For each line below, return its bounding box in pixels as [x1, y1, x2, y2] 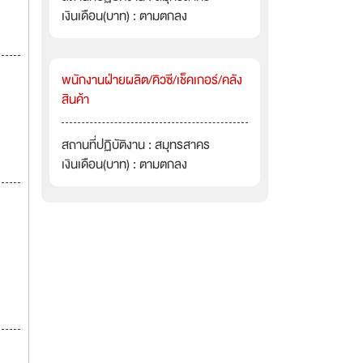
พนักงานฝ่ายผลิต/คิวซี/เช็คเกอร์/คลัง [62, 70, 242, 91]
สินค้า [62, 89, 89, 110]
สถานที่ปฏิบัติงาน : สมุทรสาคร [62, 135, 210, 156]
